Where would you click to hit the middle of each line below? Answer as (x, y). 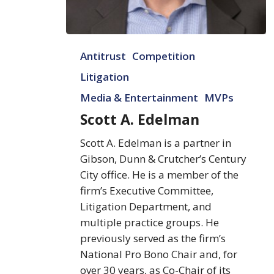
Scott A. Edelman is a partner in (156, 143)
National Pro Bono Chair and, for (159, 254)
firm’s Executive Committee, (147, 190)
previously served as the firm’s (153, 238)
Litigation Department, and (146, 206)
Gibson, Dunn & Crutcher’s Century (164, 158)
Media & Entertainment (139, 97)
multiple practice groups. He (150, 222)
